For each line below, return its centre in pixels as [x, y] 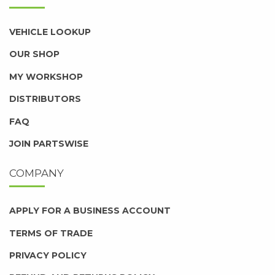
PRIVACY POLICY [48, 256]
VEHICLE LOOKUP [50, 32]
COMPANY [37, 173]
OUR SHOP [34, 54]
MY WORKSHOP [46, 76]
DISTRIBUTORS [45, 99]
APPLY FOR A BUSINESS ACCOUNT [90, 211]
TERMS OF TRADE [51, 233]
